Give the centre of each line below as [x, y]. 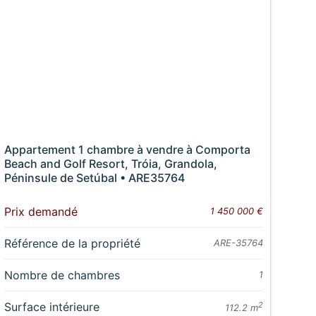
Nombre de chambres [62, 275]
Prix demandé [41, 212]
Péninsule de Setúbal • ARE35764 [94, 178]
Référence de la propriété [72, 244]
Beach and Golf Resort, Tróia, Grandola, [110, 164]
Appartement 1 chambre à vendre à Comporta [127, 150]
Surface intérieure [51, 307]
